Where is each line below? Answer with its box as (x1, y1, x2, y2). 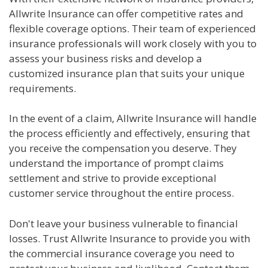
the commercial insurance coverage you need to (9, 246, 234, 260)
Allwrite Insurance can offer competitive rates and (9, 6, 243, 20)
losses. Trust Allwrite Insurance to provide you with (9, 231, 250, 245)
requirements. (9, 81, 76, 95)
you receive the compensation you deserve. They (9, 141, 237, 156)
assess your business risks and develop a (9, 51, 202, 65)
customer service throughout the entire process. (9, 186, 234, 200)
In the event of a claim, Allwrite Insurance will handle (9, 111, 257, 126)
